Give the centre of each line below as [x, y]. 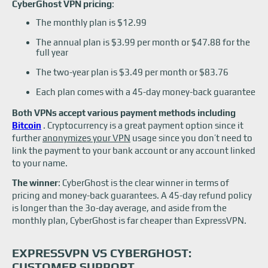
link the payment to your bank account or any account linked [134, 150]
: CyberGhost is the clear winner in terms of [144, 183]
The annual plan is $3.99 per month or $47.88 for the [143, 42]
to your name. [40, 163]
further [27, 138]
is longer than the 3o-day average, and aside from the [119, 208]
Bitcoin [27, 125]
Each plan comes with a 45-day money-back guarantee [146, 92]
